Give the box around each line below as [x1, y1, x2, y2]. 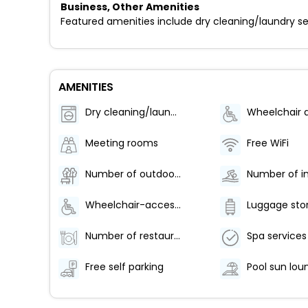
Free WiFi [246, 136, 289, 151]
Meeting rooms [85, 136, 158, 151]
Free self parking [85, 260, 164, 274]
